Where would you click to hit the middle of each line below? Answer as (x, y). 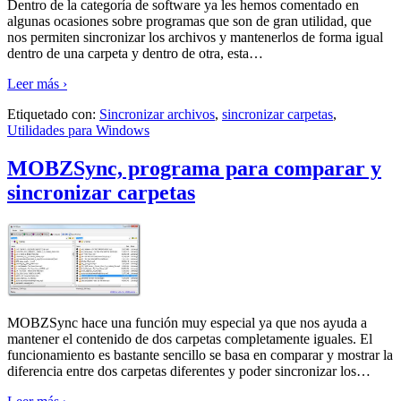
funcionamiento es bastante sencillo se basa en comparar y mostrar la (200, 354)
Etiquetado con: (53, 114)
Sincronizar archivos (157, 114)
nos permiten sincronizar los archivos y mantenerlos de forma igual (195, 37)
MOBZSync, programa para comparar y (194, 168)
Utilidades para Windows (78, 130)
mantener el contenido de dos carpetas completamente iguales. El (190, 338)
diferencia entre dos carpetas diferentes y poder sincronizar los (182, 371)
